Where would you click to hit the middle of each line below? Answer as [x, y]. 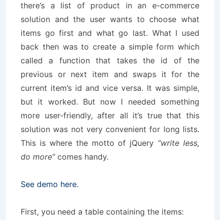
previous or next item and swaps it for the [110, 74]
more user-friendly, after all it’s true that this [110, 115]
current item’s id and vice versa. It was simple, [110, 88]
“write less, [179, 143]
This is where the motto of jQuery [89, 143]
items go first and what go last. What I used [110, 33]
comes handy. [82, 157]
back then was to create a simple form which [110, 47]
